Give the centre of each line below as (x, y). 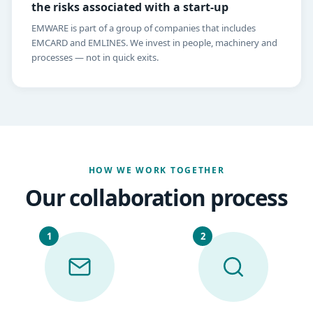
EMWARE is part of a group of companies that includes (144, 28)
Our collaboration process (156, 198)
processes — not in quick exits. (95, 58)
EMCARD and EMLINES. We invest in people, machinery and (154, 43)
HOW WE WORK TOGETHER (156, 170)
